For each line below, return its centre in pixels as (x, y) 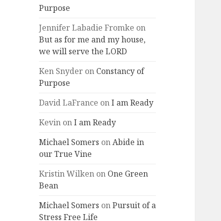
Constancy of (120, 71)
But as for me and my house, (92, 40)
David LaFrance (69, 103)
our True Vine (66, 154)
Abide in (129, 142)
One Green (128, 174)
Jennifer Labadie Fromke (87, 28)
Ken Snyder (61, 71)
